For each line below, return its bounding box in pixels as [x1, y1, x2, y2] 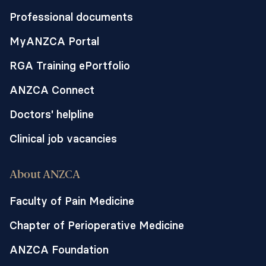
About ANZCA [9, 170, 80, 180]
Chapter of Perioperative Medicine [9, 218, 184, 232]
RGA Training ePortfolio [9, 59, 130, 72]
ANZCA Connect [9, 83, 94, 97]
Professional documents [9, 10, 133, 24]
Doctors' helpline [9, 107, 94, 121]
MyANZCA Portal [9, 34, 99, 48]
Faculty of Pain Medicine [9, 194, 134, 208]
